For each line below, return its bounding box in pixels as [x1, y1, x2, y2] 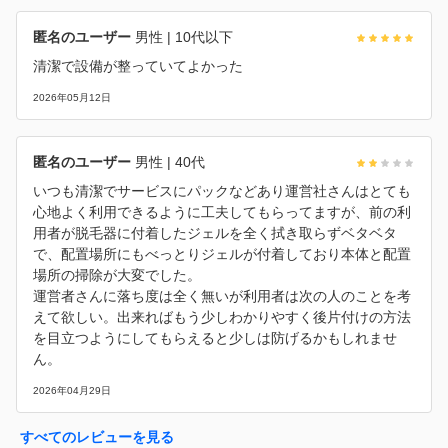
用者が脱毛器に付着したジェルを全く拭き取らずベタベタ [33, 224, 397, 241]
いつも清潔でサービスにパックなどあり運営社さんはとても [33, 182, 411, 199]
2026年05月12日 [33, 91, 111, 103]
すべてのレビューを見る [20, 428, 174, 445]
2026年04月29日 [33, 384, 111, 396]
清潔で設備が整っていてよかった [33, 57, 243, 74]
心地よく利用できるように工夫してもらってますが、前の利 [33, 203, 411, 220]
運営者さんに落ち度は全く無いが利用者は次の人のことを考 [33, 287, 411, 304]
